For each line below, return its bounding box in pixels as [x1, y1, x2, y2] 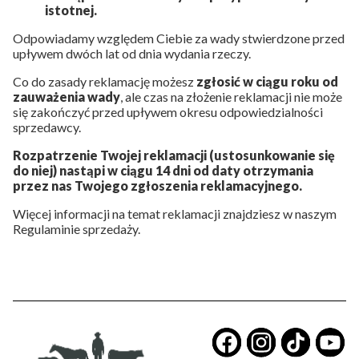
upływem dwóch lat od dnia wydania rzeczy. [13, 45, 251, 61]
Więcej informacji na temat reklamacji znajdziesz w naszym [13, 205, 337, 221]
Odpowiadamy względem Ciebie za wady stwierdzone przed [13, 30, 345, 46]
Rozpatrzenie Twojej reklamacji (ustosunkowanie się [13, 147, 335, 163]
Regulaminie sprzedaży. [13, 220, 140, 236]
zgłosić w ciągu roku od [196, 73, 338, 89]
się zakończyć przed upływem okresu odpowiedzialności [13, 103, 323, 119]
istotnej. [45, 2, 97, 18]
